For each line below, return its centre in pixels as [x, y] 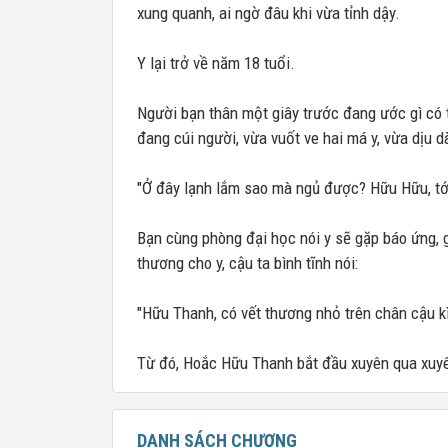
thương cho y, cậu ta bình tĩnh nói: [247, 263]
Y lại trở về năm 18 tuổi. [216, 63]
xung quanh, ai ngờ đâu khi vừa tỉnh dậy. [268, 13]
